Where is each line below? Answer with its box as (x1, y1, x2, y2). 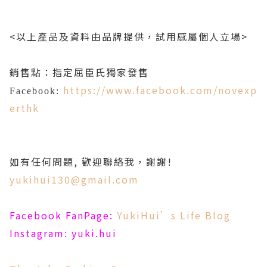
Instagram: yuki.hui (10, 226, 117, 241)
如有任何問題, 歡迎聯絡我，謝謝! (10, 154, 172, 169)
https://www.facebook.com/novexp (63, 83, 257, 98)
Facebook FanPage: (10, 208, 117, 223)
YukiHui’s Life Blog (117, 208, 231, 223)
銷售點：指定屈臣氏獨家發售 (10, 65, 149, 80)
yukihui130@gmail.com (10, 172, 139, 187)
